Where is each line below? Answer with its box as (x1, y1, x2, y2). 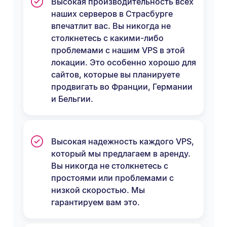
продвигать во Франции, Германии (51, 81, 193, 92)
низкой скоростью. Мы (51, 184, 145, 195)
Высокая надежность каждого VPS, (51, 136, 194, 146)
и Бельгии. (51, 93, 93, 104)
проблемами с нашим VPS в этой (51, 45, 185, 55)
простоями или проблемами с (51, 172, 174, 183)
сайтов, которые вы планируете (51, 69, 180, 80)
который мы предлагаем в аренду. (51, 148, 191, 159)
